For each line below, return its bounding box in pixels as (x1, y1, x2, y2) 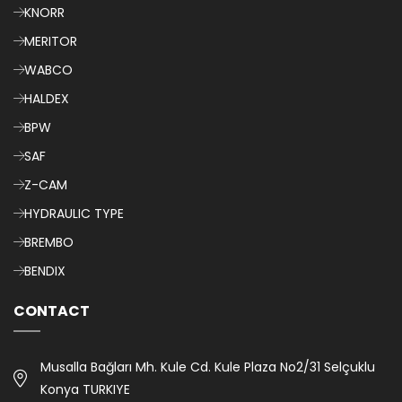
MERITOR (24, 32, 77, 50)
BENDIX (24, 262, 66, 280)
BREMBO (24, 233, 74, 251)
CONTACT (13, 301, 90, 321)
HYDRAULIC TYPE (24, 205, 124, 223)
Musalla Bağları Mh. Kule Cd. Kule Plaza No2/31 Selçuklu (40, 358, 375, 376)
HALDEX (24, 90, 69, 108)
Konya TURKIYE (40, 380, 130, 398)
